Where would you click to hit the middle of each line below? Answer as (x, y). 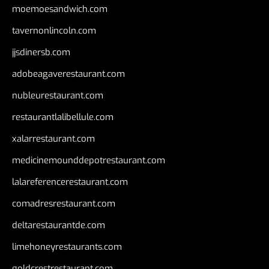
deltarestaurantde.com (59, 225)
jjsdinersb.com (41, 53)
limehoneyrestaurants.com (67, 247)
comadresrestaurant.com (64, 204)
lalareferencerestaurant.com (70, 182)
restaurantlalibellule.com (63, 117)
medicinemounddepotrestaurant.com (89, 161)
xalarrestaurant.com (53, 139)
